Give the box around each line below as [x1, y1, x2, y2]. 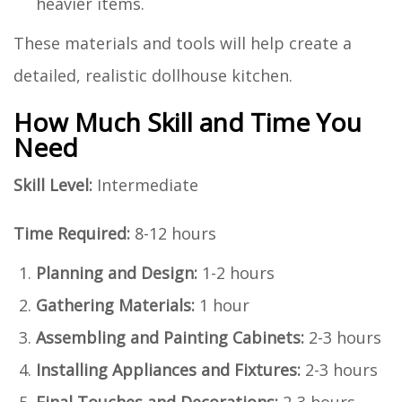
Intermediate [92, 173, 198, 196]
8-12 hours [130, 222, 216, 244]
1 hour [195, 293, 249, 316]
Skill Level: [13, 173, 92, 196]
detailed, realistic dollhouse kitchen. [13, 64, 293, 86]
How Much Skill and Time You [13, 104, 362, 139]
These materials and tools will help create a [13, 31, 352, 54]
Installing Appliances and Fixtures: [36, 358, 301, 380]
